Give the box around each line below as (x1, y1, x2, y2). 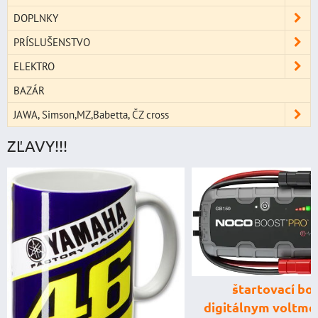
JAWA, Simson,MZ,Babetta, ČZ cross (13, 107, 169, 122)
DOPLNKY (13, 11, 58, 26)
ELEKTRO (13, 59, 55, 74)
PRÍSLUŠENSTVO (13, 35, 90, 50)
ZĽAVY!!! (7, 136, 67, 155)
